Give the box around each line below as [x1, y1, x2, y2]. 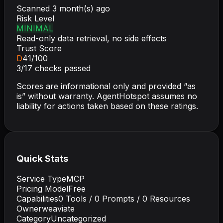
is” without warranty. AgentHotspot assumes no [16, 91, 197, 101]
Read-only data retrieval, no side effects [16, 33, 167, 43]
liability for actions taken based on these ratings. [16, 101, 198, 111]
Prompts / [100, 194, 142, 204]
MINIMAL [16, 23, 53, 33]
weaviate [42, 204, 75, 214]
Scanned [16, 3, 52, 13]
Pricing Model [16, 184, 68, 194]
